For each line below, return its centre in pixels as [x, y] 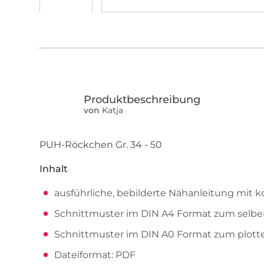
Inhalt [54, 169]
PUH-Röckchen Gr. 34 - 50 [101, 145]
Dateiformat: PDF [95, 255]
